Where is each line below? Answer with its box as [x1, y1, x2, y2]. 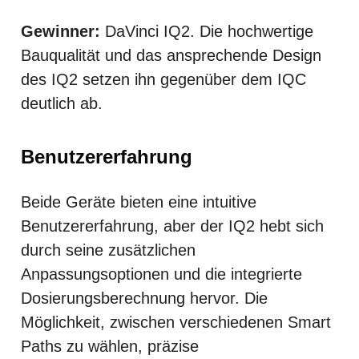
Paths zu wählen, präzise [21, 337, 199, 355]
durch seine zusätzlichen [21, 240, 196, 259]
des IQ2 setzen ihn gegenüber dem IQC [21, 70, 306, 88]
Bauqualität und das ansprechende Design [21, 46, 321, 64]
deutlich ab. [21, 94, 103, 112]
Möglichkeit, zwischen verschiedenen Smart [21, 313, 331, 331]
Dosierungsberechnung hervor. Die [21, 288, 268, 307]
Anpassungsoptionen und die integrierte [21, 264, 302, 283]
